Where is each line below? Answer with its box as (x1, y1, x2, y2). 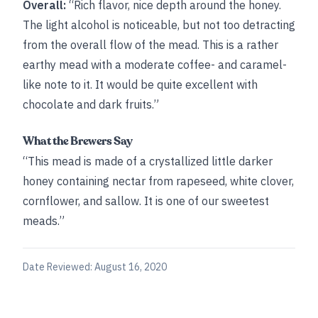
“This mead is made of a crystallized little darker (23, 154, 273, 168)
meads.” (23, 214, 65, 228)
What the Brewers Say (23, 133, 133, 149)
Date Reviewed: (23, 261, 94, 273)
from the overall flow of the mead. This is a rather (23, 38, 278, 52)
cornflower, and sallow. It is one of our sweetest (23, 194, 269, 208)
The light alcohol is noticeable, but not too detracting (23, 18, 295, 32)
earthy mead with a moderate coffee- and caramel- (23, 57, 287, 72)
